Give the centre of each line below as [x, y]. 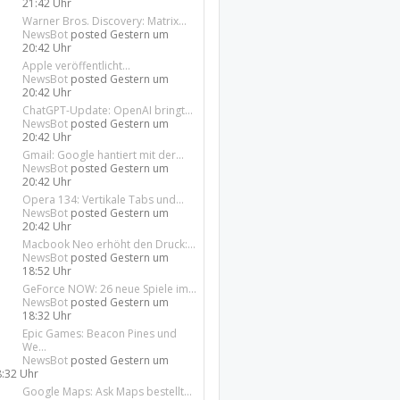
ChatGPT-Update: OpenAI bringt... [108, 110]
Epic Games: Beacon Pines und [100, 333]
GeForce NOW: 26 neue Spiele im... [110, 289]
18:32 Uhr [47, 316]
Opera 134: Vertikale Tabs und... [104, 200]
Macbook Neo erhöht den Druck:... [109, 244]
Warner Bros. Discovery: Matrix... [105, 21]
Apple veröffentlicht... [77, 66]
